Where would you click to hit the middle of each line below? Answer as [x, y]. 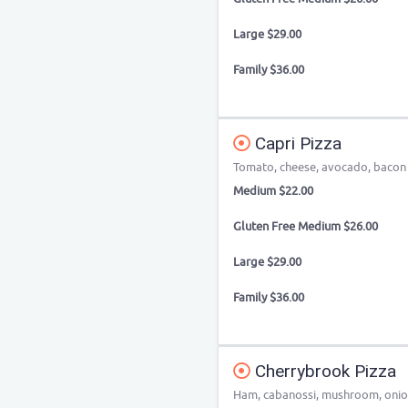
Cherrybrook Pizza [323, 371]
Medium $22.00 [273, 191]
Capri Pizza [296, 143]
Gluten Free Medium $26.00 [306, 226]
